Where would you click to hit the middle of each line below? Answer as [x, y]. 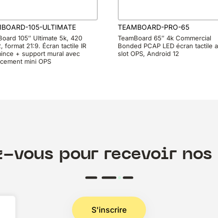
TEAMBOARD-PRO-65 [154, 27]
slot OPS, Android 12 [149, 54]
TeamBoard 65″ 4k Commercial [165, 38]
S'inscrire [109, 209]
